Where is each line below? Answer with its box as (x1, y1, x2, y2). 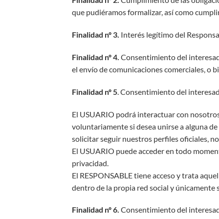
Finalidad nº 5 (72, 87, 117, 96)
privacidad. (72, 158, 109, 168)
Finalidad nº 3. (72, 30, 119, 40)
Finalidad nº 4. (72, 52, 119, 62)
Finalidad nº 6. (72, 205, 119, 215)
